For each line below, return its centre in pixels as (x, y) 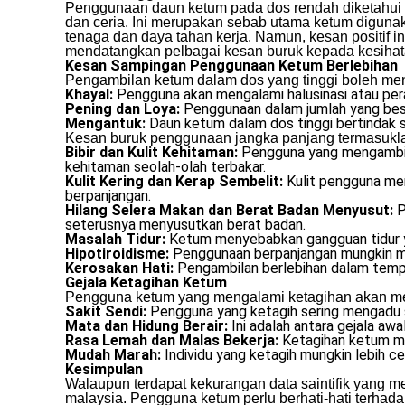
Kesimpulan (104, 370)
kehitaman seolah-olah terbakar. (165, 167)
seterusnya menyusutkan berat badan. (185, 225)
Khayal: (89, 95)
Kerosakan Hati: (119, 268)
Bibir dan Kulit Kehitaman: (151, 153)
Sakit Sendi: (106, 312)
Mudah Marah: (113, 355)
